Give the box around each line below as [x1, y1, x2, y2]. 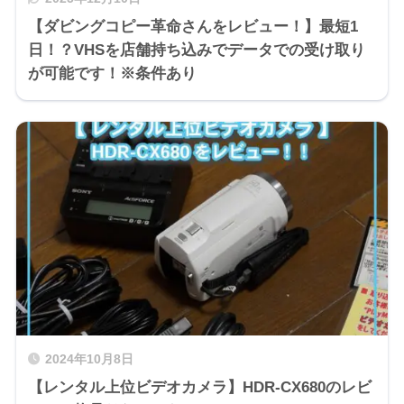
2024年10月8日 [44, 353, 133, 367]
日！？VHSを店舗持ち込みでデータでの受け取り [27, 41, 365, 59]
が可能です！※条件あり [27, 64, 197, 82]
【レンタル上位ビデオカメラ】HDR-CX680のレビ [27, 379, 372, 397]
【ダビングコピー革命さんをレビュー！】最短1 [27, 17, 358, 35]
